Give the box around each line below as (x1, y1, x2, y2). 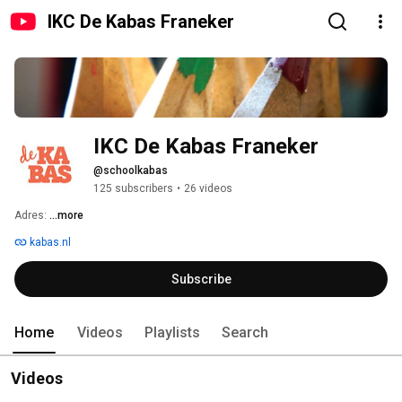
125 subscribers (93, 182, 173, 196)
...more (49, 209, 83, 223)
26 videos (184, 182, 232, 196)
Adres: (14, 209, 49, 223)
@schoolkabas (93, 164, 168, 178)
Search (222, 324, 268, 342)
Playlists (144, 324, 200, 342)
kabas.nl (27, 236, 71, 249)
